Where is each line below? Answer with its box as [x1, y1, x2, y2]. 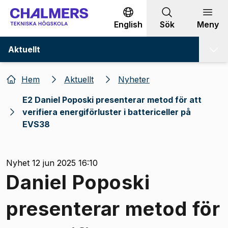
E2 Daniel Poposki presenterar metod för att [22, 94, 202, 105]
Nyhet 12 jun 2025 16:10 [6, 157, 98, 168]
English [114, 19, 142, 30]
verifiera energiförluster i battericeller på [22, 106, 191, 117]
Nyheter [118, 74, 150, 84]
